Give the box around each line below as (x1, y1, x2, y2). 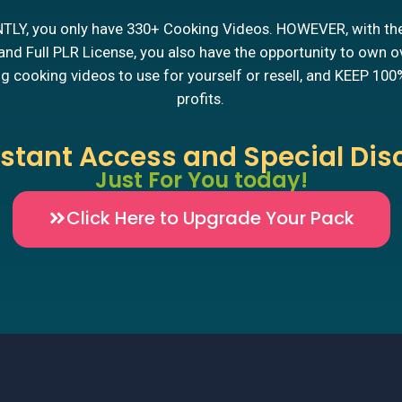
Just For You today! (94, 165, 308, 196)
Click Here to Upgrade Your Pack (66, 205, 354, 232)
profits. (177, 90, 225, 109)
